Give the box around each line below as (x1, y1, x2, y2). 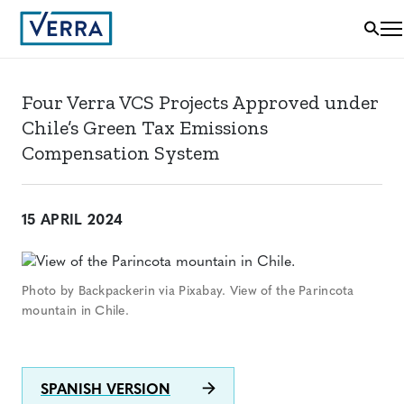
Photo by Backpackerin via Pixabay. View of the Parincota (22, 285, 354, 299)
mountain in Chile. (22, 305, 130, 319)
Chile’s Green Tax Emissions (22, 115, 268, 140)
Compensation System (22, 141, 224, 165)
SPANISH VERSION (41, 383, 170, 399)
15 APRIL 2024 (22, 214, 124, 228)
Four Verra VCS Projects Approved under (22, 90, 379, 115)
